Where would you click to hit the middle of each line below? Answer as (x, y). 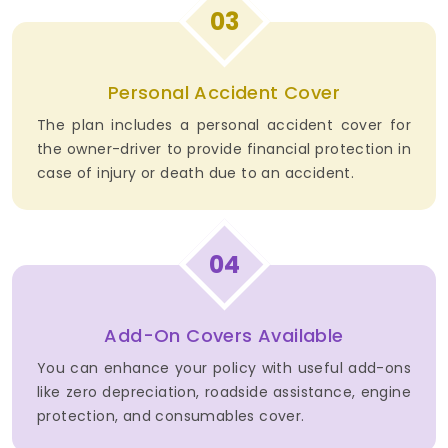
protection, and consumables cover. (171, 416)
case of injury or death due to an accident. (196, 173)
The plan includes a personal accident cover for (224, 125)
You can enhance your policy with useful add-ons (224, 368)
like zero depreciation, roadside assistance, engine (224, 392)
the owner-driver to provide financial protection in (224, 149)
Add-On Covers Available (224, 336)
